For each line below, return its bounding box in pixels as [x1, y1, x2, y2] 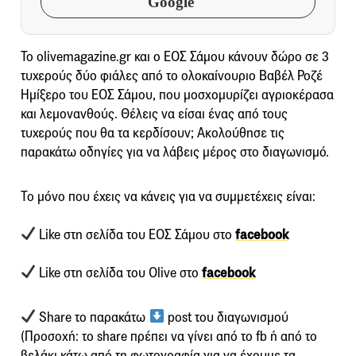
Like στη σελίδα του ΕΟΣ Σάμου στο [36, 226, 236, 243]
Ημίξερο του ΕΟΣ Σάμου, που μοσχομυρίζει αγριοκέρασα [21, 86, 334, 103]
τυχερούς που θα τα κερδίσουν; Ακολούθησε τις [21, 124, 284, 141]
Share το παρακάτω [36, 308, 149, 326]
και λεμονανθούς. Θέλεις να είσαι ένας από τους [21, 105, 288, 122]
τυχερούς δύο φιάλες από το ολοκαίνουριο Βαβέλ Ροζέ [21, 67, 323, 84]
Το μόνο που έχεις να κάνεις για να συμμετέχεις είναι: [21, 188, 315, 205]
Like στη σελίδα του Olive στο [36, 264, 203, 281]
